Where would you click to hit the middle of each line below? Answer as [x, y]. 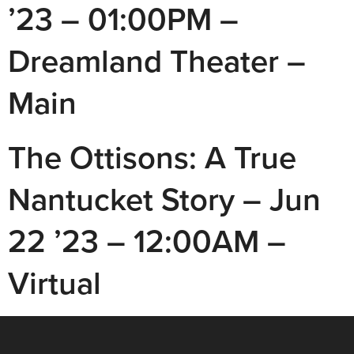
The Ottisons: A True [152, 157]
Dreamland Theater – [157, 61]
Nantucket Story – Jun [164, 199]
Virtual [55, 283]
